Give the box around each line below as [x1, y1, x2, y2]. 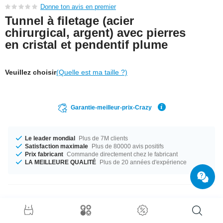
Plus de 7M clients [79, 134, 128, 142]
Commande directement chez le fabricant [65, 150, 178, 158]
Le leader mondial [25, 134, 77, 142]
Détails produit [28, 208, 78, 216]
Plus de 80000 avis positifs [90, 142, 164, 150]
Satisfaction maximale [25, 142, 88, 150]
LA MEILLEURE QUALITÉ [25, 158, 96, 166]
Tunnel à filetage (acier [5, 13, 134, 27]
